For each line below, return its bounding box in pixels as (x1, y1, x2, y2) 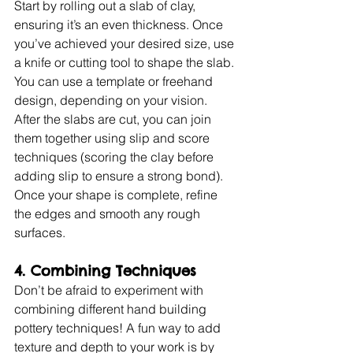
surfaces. (14, 224, 65, 240)
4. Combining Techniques (14, 261, 196, 280)
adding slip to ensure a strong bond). (14, 167, 226, 184)
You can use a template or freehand (14, 72, 216, 89)
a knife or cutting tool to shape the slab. (14, 54, 237, 70)
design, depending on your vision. (14, 91, 210, 108)
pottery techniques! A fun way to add (14, 319, 224, 336)
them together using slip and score (14, 129, 213, 146)
